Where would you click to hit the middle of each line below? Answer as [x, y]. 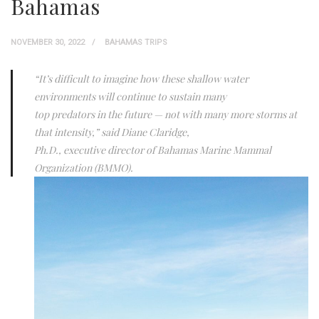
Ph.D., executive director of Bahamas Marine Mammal [153, 150]
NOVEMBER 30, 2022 [48, 43]
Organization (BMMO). [84, 168]
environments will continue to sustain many [130, 97]
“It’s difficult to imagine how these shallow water [141, 79]
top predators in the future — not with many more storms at [166, 115]
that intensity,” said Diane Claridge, [112, 132]
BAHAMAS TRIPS [136, 43]
